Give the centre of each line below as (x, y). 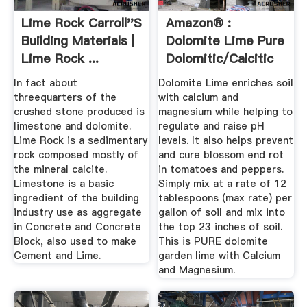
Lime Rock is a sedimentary (80, 140)
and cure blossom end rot (221, 155)
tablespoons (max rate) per (225, 198)
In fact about (45, 83)
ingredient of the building (76, 198)
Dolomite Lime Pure (225, 41)
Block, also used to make (75, 241)
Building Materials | (77, 41)
